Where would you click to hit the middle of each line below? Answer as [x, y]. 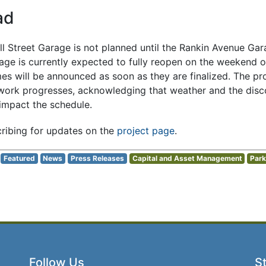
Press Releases [97, 159]
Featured [19, 159]
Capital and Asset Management [187, 159]
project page [145, 131]
